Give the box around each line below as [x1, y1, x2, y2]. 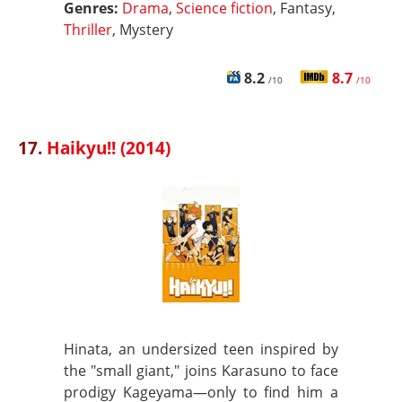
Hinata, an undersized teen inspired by [64, 339, 338, 359]
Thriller [64, 20, 112, 39]
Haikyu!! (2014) [47, 135, 170, 160]
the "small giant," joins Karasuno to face [64, 361, 338, 380]
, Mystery [112, 20, 173, 39]
